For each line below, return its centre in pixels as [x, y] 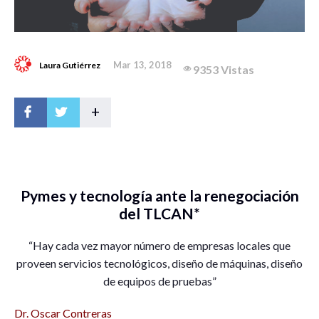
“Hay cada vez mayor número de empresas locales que [159, 246]
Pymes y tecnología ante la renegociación [159, 196]
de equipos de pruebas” [159, 281]
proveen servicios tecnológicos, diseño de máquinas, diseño [159, 263]
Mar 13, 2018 [142, 65]
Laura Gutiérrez [70, 66]
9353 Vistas [224, 70]
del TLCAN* [159, 214]
